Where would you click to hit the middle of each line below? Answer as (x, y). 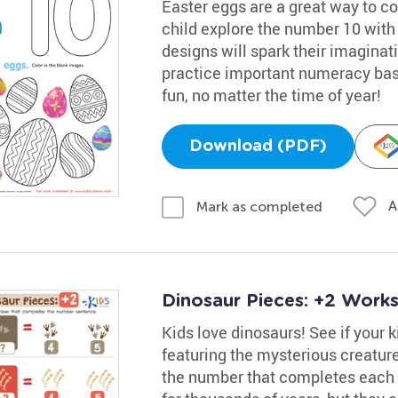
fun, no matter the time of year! (271, 95)
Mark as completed (259, 206)
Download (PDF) (258, 147)
